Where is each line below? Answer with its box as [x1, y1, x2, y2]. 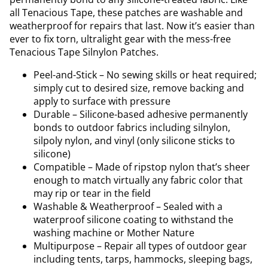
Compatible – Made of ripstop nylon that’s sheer [33, 160, 250, 173]
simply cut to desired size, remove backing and [33, 81, 244, 95]
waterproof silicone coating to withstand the [33, 213, 233, 226]
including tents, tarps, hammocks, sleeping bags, [33, 252, 252, 266]
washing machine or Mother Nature [33, 226, 194, 239]
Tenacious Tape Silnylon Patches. [10, 45, 159, 59]
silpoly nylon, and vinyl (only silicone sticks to [33, 134, 235, 147]
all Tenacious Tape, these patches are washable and [10, 6, 243, 19]
